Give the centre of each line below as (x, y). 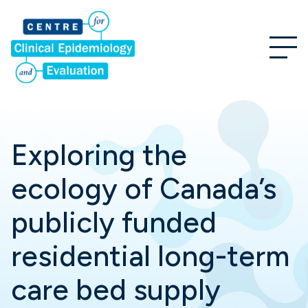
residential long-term (150, 256)
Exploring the (99, 155)
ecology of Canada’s (144, 189)
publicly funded (114, 222)
